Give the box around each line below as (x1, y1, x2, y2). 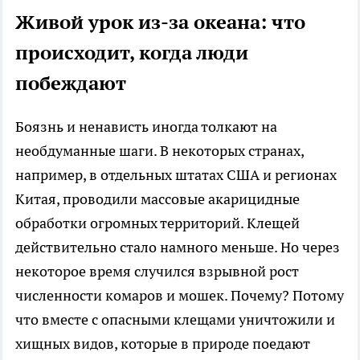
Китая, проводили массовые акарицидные (15, 189, 300, 208)
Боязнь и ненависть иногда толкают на (15, 117, 277, 136)
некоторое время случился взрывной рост (15, 261, 299, 280)
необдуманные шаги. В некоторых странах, (15, 141, 304, 160)
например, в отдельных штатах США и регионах (15, 165, 337, 184)
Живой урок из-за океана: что (15, 9, 305, 35)
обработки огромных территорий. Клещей (15, 213, 300, 232)
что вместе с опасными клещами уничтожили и (15, 309, 335, 329)
